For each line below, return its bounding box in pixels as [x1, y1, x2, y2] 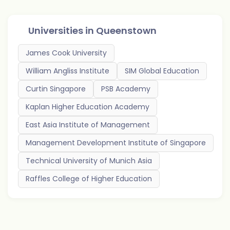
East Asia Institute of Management [26, 120, 150, 130]
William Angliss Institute [26, 66, 109, 76]
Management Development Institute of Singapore [26, 138, 206, 148]
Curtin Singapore [26, 84, 86, 94]
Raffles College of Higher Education [26, 174, 152, 184]
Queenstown [96, 24, 157, 37]
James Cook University [26, 48, 107, 58]
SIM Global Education [125, 66, 199, 76]
